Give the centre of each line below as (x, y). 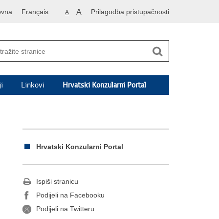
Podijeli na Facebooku (70, 195)
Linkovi (33, 85)
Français (35, 12)
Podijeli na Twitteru (65, 209)
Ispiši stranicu (57, 182)
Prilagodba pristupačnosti (130, 12)
